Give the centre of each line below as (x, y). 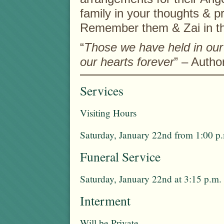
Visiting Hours (108, 113)
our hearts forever (127, 62)
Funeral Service (120, 157)
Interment (105, 201)
